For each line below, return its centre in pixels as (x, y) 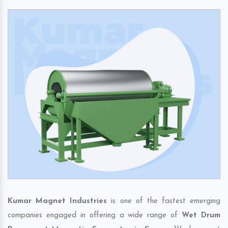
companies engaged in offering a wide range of (95, 216)
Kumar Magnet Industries (58, 202)
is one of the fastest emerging (164, 202)
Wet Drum (201, 216)
